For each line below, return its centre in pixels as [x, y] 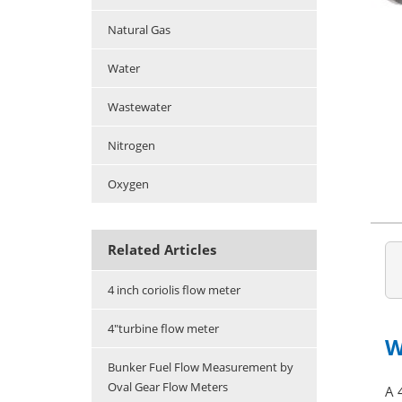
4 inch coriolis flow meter [174, 290]
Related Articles [162, 250]
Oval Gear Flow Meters [168, 387]
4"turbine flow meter [163, 329]
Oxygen [128, 184]
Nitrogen [131, 146]
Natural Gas [139, 30]
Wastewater [140, 107]
